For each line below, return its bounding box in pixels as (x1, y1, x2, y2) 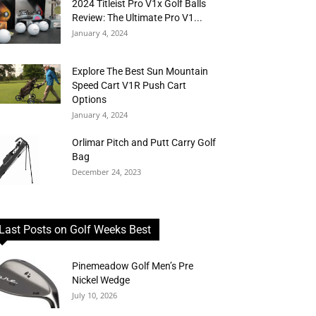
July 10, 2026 (72, 290, 117, 300)
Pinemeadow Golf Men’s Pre (72, 260, 193, 272)
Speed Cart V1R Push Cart (72, 80, 186, 91)
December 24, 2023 (72, 166, 141, 177)
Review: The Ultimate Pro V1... (72, 12, 202, 23)
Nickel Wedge (72, 274, 130, 286)
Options (72, 94, 107, 105)
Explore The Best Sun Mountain (72, 66, 208, 77)
